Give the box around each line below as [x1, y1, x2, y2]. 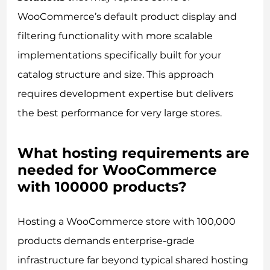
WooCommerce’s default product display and [17, 11, 237, 23]
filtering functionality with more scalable [17, 30, 213, 42]
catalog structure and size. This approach [17, 69, 215, 81]
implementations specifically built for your [17, 49, 222, 61]
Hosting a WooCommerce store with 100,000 [17, 215, 236, 227]
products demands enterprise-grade [17, 234, 195, 246]
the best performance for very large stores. [17, 107, 222, 119]
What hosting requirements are [17, 145, 250, 162]
